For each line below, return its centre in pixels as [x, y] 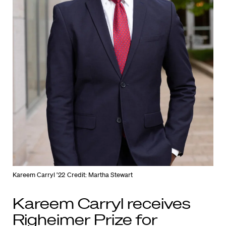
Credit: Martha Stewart [100, 175]
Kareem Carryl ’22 [39, 175]
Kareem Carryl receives [102, 203]
